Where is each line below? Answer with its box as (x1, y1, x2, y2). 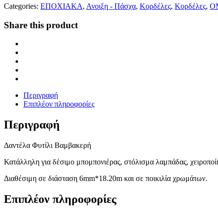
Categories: (4, 1, 38, 10)
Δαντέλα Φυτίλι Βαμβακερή (4, 141, 91, 150)
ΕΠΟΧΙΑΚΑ (40, 1, 83, 10)
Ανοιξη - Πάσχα (86, 1, 136, 10)
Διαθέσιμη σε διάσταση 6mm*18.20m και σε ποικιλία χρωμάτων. (4, 174, 207, 183)
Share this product (4, 19, 78, 30)
